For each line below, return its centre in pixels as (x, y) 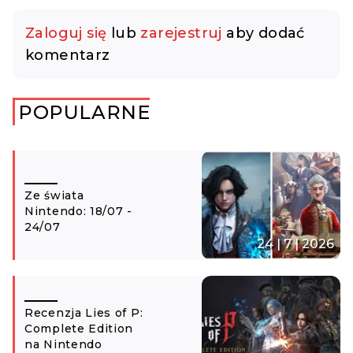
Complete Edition (79, 328)
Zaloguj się (66, 33)
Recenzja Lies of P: (84, 312)
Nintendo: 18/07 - (78, 211)
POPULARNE (84, 112)
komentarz (68, 55)
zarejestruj (181, 33)
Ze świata (54, 195)
